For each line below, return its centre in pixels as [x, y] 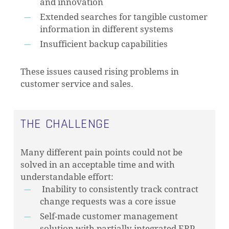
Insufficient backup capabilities [104, 44]
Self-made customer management [109, 216]
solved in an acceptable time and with [98, 165]
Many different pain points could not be [102, 153]
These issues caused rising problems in [100, 72]
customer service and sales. [77, 84]
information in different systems [107, 29]
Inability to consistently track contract [119, 189]
